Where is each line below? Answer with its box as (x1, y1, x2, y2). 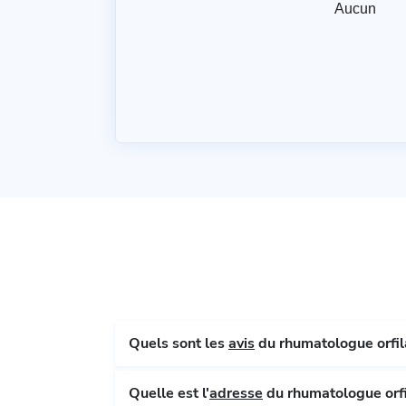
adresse (209, 382, 263, 403)
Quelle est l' (129, 382, 209, 403)
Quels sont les (129, 333, 228, 353)
